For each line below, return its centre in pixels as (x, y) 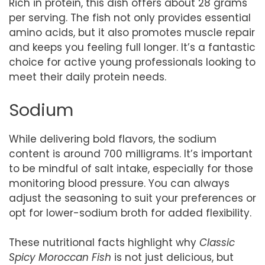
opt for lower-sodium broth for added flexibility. (130, 213)
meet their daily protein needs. (88, 77)
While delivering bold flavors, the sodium (113, 139)
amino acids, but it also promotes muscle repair (132, 33)
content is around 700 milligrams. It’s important (131, 153)
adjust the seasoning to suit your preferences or (132, 198)
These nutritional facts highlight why (104, 243)
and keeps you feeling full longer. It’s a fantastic (132, 47)
